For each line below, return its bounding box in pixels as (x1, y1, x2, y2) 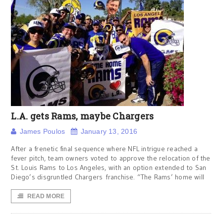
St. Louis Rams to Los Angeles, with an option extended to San (11, 163, 207, 172)
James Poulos (19, 127, 65, 135)
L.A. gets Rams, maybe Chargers (11, 110, 154, 122)
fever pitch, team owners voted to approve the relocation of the (11, 154, 211, 163)
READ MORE (27, 193, 65, 200)
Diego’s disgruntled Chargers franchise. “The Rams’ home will (11, 172, 205, 181)
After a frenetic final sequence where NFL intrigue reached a (11, 144, 198, 153)
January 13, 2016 (80, 127, 137, 135)
